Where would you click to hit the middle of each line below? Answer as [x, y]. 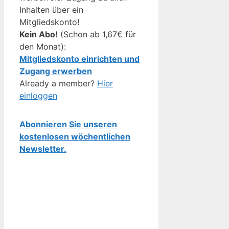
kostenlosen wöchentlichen [75, 136]
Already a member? [58, 83]
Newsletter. [43, 148]
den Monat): [43, 46]
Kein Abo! [39, 34]
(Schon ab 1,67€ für [97, 34]
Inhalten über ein [51, 9]
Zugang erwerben [56, 71]
